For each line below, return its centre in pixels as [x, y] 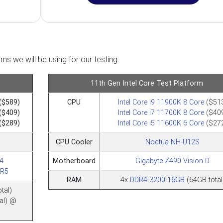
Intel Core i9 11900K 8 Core [161, 102]
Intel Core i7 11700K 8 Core [161, 113]
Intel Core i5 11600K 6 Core [161, 123]
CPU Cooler [74, 142]
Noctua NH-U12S [172, 142]
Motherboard [74, 161]
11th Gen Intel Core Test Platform [147, 83]
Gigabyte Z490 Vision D [172, 161]
